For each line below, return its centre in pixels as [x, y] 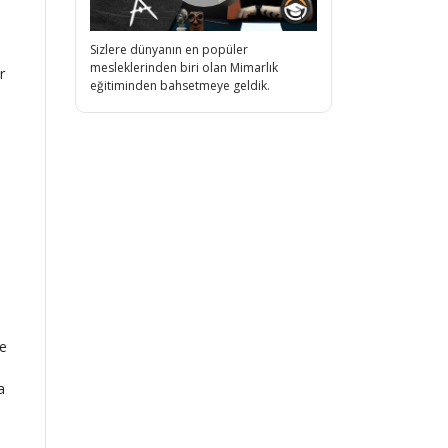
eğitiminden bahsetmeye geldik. [180, 85]
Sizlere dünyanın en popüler [169, 49]
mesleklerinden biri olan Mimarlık [184, 67]
